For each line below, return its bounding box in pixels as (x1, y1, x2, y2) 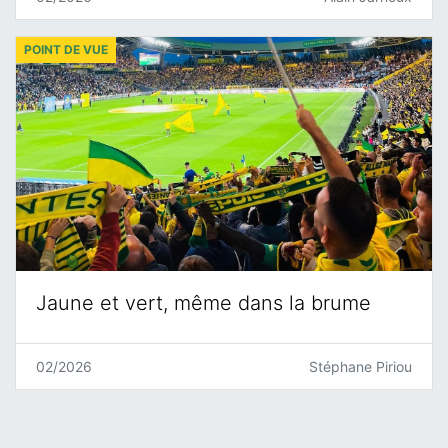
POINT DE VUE (24, 41, 108, 57)
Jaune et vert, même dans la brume (36, 290, 371, 315)
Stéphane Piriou (309, 357, 412, 375)
